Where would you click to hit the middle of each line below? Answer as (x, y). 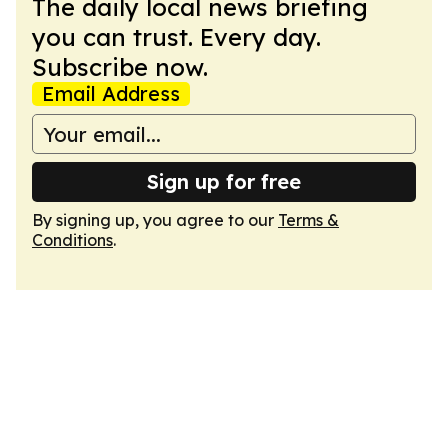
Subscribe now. (120, 67)
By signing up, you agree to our (155, 220)
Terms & (308, 220)
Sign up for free (224, 181)
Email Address (111, 93)
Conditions (72, 240)
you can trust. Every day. (176, 37)
